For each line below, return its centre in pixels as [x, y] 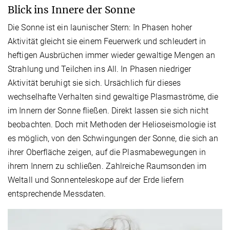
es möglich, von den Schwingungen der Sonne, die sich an [113, 138]
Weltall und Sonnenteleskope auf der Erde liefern [96, 180]
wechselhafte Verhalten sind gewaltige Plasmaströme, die [113, 97]
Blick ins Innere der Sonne [71, 9]
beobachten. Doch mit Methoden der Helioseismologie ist [112, 124]
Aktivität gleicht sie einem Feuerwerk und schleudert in [107, 41]
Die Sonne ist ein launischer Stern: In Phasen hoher [100, 27]
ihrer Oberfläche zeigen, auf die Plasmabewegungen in [107, 152]
